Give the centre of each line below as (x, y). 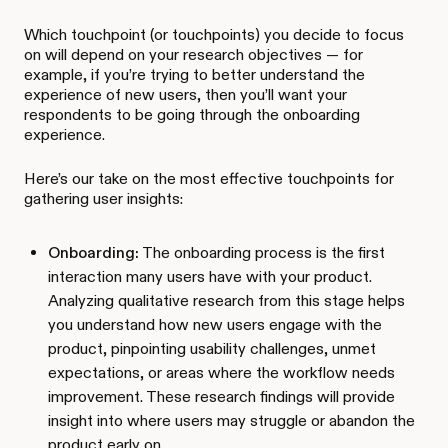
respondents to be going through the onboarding (192, 114)
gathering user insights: (103, 198)
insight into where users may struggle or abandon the (231, 420)
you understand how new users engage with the (215, 324)
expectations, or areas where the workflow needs (221, 372)
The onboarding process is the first (262, 252)
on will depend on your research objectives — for (193, 54)
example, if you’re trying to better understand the (194, 74)
